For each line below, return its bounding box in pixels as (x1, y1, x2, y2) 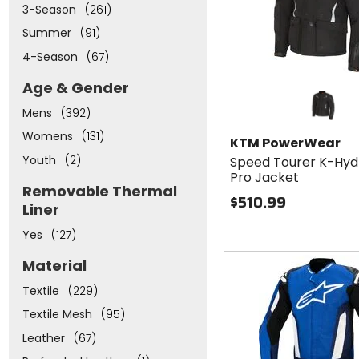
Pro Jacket (230, 167, 300, 187)
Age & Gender (22, 78, 129, 99)
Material (22, 256, 87, 276)
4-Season (22, 48, 78, 65)
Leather (22, 329, 65, 346)
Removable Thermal (22, 181, 177, 202)
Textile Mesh (22, 306, 92, 323)
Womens (22, 128, 73, 145)
